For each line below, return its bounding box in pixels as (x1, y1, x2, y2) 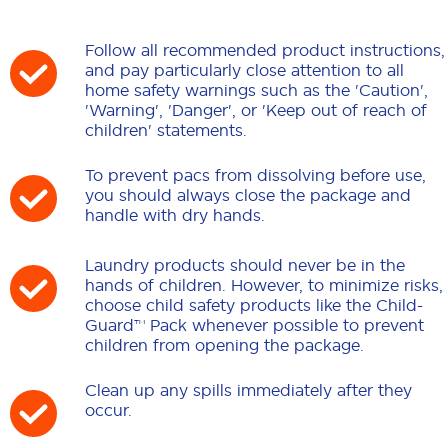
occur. (85, 401, 132, 420)
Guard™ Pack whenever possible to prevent (85, 316, 424, 335)
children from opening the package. (85, 336, 364, 355)
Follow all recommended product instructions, (85, 41, 445, 60)
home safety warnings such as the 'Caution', (85, 81, 428, 100)
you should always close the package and (85, 186, 411, 205)
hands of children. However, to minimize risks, (85, 276, 443, 295)
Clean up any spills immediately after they (85, 381, 412, 400)
